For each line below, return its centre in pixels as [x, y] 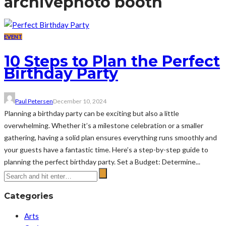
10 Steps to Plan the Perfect [112, 61]
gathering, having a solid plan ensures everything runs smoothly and [110, 137]
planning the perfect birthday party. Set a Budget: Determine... [102, 161]
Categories [29, 195]
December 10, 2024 [80, 101]
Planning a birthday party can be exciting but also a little [92, 113]
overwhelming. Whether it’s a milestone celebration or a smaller [104, 125]
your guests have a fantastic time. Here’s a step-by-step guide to [106, 149]
